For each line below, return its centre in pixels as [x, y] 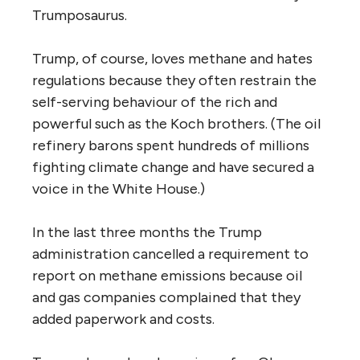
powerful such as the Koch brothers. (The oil [176, 123]
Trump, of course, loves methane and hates [172, 58]
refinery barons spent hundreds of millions [171, 145]
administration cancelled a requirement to [170, 254]
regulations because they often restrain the [174, 80]
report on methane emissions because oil [167, 275]
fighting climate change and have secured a [173, 167]
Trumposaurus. [80, 15]
